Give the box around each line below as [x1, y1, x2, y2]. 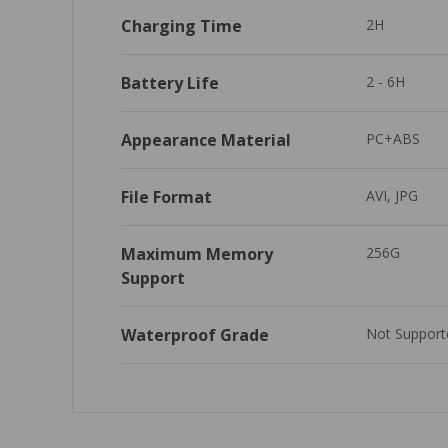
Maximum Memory [121, 242, 273, 265]
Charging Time [121, 14, 242, 37]
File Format [121, 185, 212, 208]
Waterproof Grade [121, 323, 269, 346]
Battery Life [121, 71, 219, 94]
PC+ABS [365, 128, 420, 148]
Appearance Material [121, 128, 291, 151]
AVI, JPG [365, 185, 418, 205]
